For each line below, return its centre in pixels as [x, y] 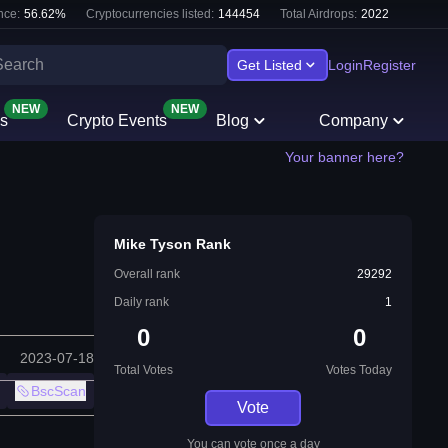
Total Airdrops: [318, 14]
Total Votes [143, 370]
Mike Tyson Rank [172, 244]
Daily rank [141, 302]
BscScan [58, 391]
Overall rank [147, 274]
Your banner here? [344, 157]
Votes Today [359, 370]
